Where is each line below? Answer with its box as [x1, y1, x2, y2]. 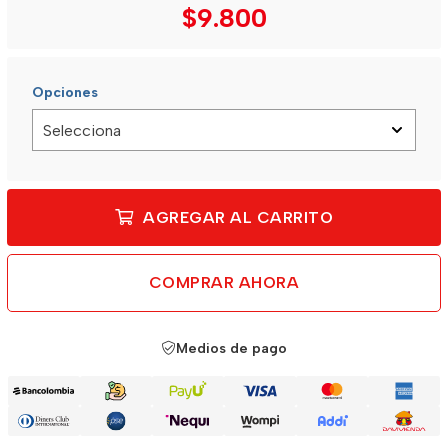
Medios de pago [175, 340, 287, 357]
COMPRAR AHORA [148, 273, 300, 292]
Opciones [32, 84, 98, 101]
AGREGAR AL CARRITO [138, 208, 333, 227]
